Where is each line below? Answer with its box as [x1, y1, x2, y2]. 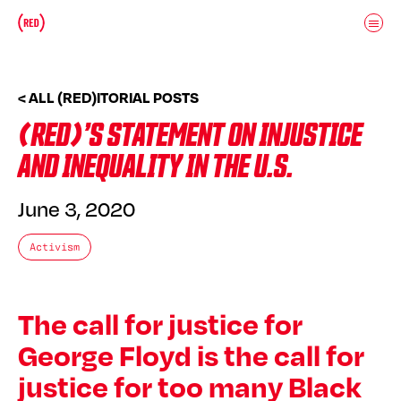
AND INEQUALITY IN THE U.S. [18, 152, 294, 183]
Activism [30, 240, 80, 253]
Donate [65, 16, 98, 30]
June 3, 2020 [18, 193, 135, 224]
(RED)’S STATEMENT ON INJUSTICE [18, 121, 363, 152]
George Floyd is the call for [18, 334, 364, 376]
